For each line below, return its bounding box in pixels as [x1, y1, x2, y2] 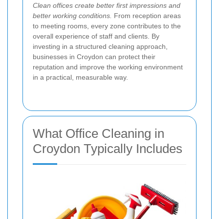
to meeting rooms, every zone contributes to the [33, 22, 181, 30]
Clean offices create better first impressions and [33, 1, 180, 9]
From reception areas [112, 11, 181, 20]
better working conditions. [33, 11, 112, 20]
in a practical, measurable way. [33, 73, 128, 81]
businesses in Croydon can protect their [33, 52, 155, 61]
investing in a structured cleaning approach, [33, 42, 168, 50]
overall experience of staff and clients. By [33, 32, 159, 40]
